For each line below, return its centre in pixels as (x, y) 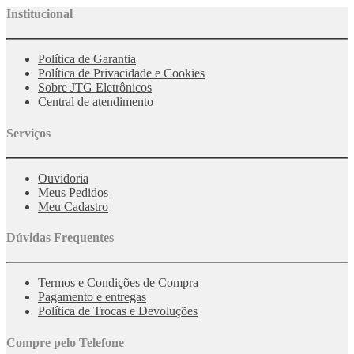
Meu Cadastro (73, 206)
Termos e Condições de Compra (118, 283)
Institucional (40, 14)
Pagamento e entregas (92, 297)
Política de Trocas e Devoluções (118, 311)
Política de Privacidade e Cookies (121, 73)
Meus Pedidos (73, 192)
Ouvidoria (63, 178)
